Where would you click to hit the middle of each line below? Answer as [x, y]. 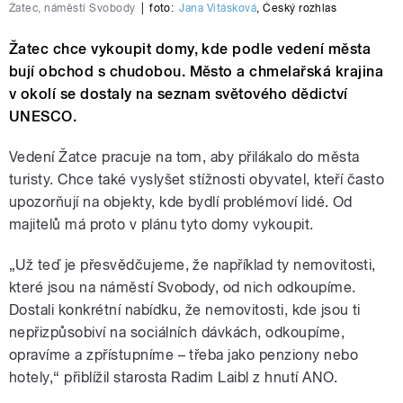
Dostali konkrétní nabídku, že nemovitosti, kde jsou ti [185, 310]
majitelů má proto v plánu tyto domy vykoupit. [161, 225]
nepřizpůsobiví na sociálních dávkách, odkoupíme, [177, 333]
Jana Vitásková [218, 9]
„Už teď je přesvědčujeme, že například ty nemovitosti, [193, 265]
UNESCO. [43, 117]
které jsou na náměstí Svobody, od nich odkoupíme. [183, 288]
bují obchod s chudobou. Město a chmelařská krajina [197, 72]
